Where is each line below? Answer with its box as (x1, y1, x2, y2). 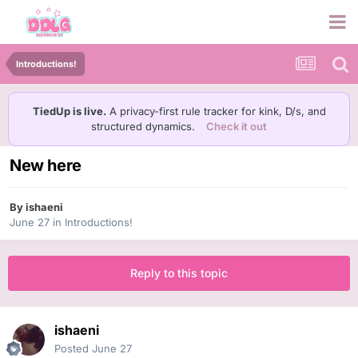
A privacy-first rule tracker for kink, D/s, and (105, 105, 326, 117)
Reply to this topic (130, 266, 228, 280)
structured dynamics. (91, 120, 198, 133)
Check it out (206, 120, 267, 133)
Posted (54, 342, 92, 356)
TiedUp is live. (32, 105, 106, 117)
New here (10, 156, 82, 176)
